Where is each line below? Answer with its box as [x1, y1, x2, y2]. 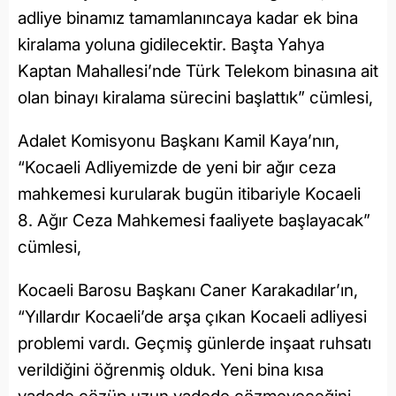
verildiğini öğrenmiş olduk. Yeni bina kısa [18, 359, 324, 380]
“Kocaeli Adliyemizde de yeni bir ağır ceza [18, 156, 336, 178]
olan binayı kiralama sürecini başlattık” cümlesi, [18, 87, 377, 108]
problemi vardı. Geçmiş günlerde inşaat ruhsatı [18, 332, 371, 354]
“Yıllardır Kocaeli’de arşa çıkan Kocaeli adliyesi [18, 306, 367, 327]
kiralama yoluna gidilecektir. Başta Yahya [18, 34, 324, 55]
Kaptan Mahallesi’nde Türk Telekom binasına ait [18, 60, 378, 81]
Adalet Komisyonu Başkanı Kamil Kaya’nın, [18, 130, 339, 151]
